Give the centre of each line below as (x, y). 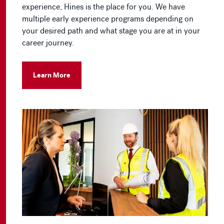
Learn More (52, 75)
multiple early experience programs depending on (108, 18)
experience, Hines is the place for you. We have (103, 6)
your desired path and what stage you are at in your (111, 30)
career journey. (48, 42)
